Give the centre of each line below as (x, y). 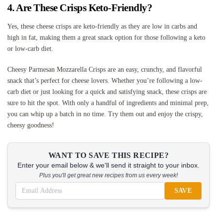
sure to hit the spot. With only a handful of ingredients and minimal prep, (108, 103)
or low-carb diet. (30, 48)
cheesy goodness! (31, 125)
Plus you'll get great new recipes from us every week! (108, 175)
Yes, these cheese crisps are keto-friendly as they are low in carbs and (102, 26)
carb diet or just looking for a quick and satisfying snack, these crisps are (107, 92)
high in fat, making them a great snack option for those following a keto (106, 37)
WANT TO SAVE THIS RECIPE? (108, 155)
